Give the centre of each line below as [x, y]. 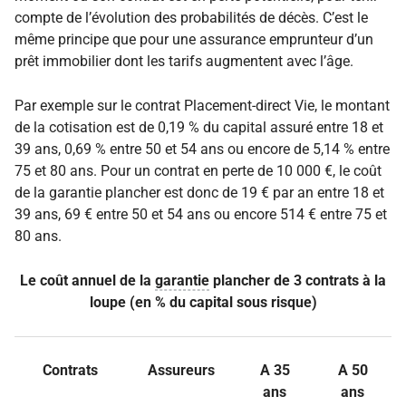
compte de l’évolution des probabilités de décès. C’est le [191, 17]
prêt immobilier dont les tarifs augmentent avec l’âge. [186, 61]
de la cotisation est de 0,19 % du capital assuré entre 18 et [199, 127]
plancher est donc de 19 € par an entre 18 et [245, 192]
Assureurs [181, 370]
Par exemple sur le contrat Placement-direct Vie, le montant [202, 105]
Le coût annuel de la [87, 280]
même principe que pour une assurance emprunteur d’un [194, 39]
